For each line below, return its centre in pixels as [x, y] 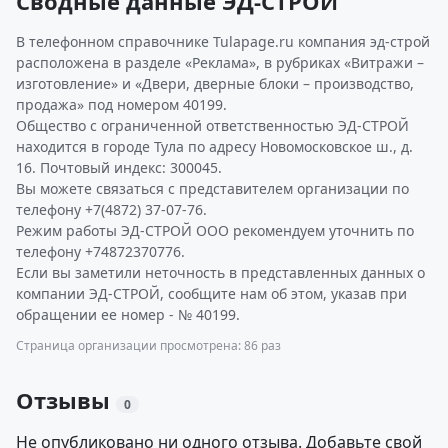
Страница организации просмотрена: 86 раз [148, 345]
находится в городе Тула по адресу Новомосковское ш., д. [214, 146]
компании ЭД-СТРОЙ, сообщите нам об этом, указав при [211, 293]
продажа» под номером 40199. [121, 104]
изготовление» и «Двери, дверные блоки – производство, [215, 83]
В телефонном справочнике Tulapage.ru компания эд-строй [223, 41]
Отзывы [66, 400]
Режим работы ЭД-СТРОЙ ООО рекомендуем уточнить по [215, 230]
